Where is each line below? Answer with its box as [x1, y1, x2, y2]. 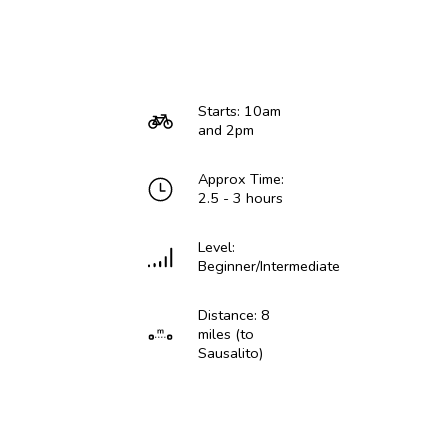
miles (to [197, 324, 254, 345]
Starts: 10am [197, 101, 281, 122]
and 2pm [197, 120, 254, 141]
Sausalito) [197, 343, 263, 364]
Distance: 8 [197, 305, 270, 326]
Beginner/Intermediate [197, 256, 340, 277]
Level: [197, 237, 235, 258]
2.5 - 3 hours [197, 188, 283, 209]
